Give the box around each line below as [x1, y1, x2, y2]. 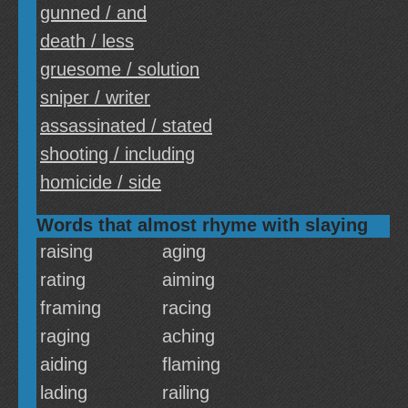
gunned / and [40, 3, 147, 23]
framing [40, 298, 101, 318]
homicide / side [40, 172, 161, 192]
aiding [40, 354, 87, 374]
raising [40, 241, 93, 261]
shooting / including [40, 144, 195, 164]
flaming [162, 354, 220, 374]
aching [162, 326, 215, 346]
